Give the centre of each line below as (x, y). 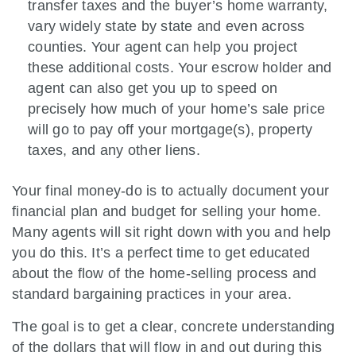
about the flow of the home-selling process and (164, 273)
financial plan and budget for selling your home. (166, 211)
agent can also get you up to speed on (153, 88)
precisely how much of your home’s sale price (176, 108)
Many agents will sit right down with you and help (172, 232)
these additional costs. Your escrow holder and (180, 67)
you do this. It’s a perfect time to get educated (161, 252)
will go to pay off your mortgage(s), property (170, 129)
